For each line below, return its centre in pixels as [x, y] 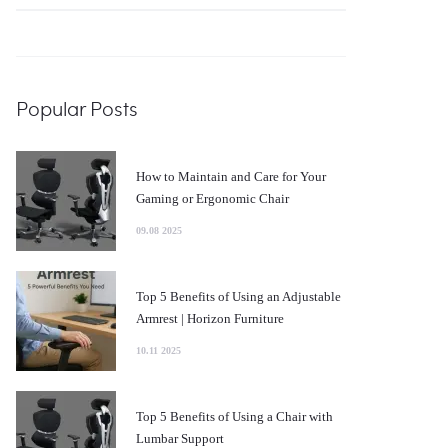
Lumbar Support [180, 438]
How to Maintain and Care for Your [231, 176]
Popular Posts [77, 108]
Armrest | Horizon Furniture [210, 318]
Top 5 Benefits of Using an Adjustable [238, 296]
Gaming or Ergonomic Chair [212, 198]
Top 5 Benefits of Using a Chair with [234, 416]
